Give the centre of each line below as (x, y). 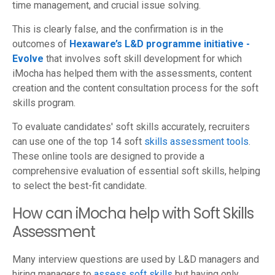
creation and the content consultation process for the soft (135, 88)
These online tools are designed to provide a (108, 156)
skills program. (44, 103)
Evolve (28, 58)
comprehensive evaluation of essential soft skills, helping (136, 171)
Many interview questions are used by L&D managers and (136, 259)
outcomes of (41, 44)
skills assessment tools (196, 141)
